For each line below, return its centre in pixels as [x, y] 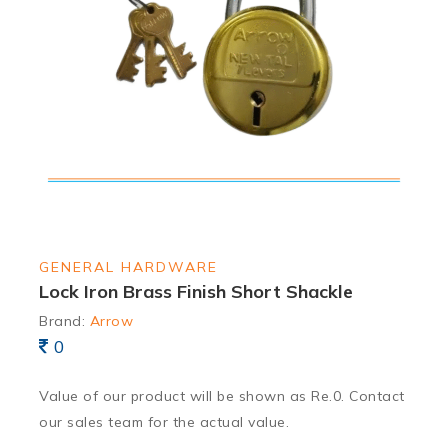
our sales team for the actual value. [164, 421]
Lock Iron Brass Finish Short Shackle [196, 291]
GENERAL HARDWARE [128, 267]
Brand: [64, 321]
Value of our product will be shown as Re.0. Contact [222, 395]
